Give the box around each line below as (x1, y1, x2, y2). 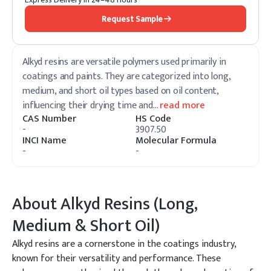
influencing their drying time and (22, 97, 153, 114)
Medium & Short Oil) (12, 212, 160, 240)
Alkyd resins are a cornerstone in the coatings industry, (12, 236, 236, 252)
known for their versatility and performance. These (12, 250, 221, 267)
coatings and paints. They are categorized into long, (22, 68, 230, 85)
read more (160, 97, 206, 114)
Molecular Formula (135, 132, 217, 149)
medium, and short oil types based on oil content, (22, 83, 219, 99)
